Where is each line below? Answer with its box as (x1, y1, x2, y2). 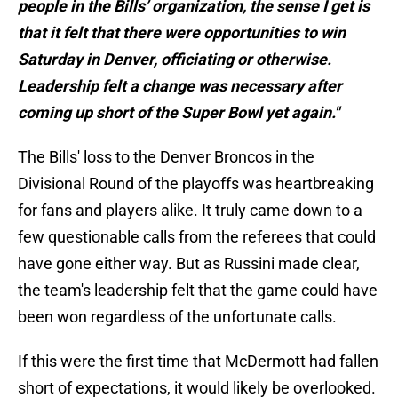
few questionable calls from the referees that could (18, 227, 376, 247)
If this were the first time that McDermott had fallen (18, 352, 378, 371)
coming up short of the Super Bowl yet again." (18, 103, 339, 123)
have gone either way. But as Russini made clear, (18, 254, 360, 274)
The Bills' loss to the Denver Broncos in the (18, 147, 314, 167)
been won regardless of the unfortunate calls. (18, 307, 337, 327)
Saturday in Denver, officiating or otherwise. (18, 50, 331, 69)
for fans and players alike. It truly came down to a (18, 201, 362, 220)
